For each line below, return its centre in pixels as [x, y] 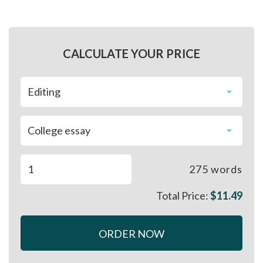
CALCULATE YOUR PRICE [131, 53]
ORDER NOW [131, 233]
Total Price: [183, 195]
